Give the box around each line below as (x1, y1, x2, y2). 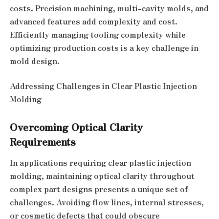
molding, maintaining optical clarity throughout (10, 170, 195, 182)
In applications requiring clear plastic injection (10, 157, 191, 169)
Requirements (10, 133, 76, 149)
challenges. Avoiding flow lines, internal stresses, (10, 197, 204, 208)
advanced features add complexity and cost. (10, 15, 177, 27)
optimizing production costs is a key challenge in (10, 42, 198, 53)
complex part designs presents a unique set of (10, 183, 188, 195)
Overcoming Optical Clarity (10, 119, 143, 134)
